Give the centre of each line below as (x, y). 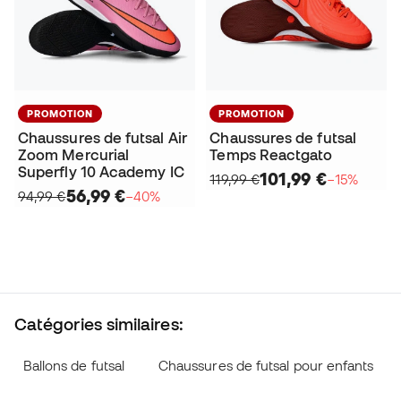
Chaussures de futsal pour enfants (266, 366)
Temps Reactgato (271, 155)
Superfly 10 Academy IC (101, 172)
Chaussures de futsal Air (102, 138)
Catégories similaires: (99, 324)
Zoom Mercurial (74, 155)
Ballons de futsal (74, 366)
